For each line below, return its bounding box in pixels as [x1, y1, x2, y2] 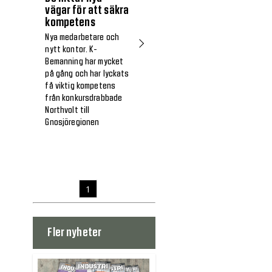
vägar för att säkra [45, 4, 129, 16]
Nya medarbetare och [45, 33, 120, 42]
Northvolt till [45, 106, 90, 115]
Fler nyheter [47, 226, 102, 239]
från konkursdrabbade [45, 93, 123, 103]
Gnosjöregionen [45, 118, 100, 127]
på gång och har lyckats [45, 69, 129, 78]
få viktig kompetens [45, 81, 116, 90]
